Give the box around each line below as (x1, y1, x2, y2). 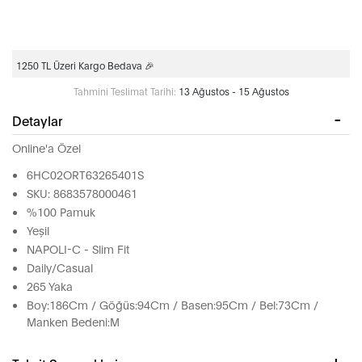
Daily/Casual (27, 259, 93, 275)
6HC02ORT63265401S (27, 166, 144, 182)
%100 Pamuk (27, 204, 95, 219)
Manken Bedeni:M (27, 314, 120, 329)
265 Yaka (27, 278, 73, 293)
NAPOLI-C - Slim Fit (27, 241, 129, 256)
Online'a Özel (12, 140, 81, 155)
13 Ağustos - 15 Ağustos (178, 85, 289, 97)
